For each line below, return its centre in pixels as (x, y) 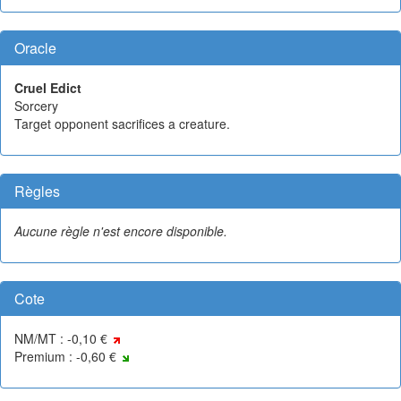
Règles (37, 191)
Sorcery (36, 105)
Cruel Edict (48, 87)
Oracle (35, 47)
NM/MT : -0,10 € (63, 338)
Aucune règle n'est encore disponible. (121, 230)
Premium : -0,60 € (67, 356)
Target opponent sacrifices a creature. (122, 123)
